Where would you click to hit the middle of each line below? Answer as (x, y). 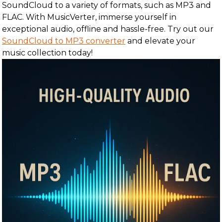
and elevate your (160, 41)
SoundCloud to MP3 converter (64, 41)
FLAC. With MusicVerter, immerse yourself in (89, 17)
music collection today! (47, 53)
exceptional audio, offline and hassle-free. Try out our (108, 29)
